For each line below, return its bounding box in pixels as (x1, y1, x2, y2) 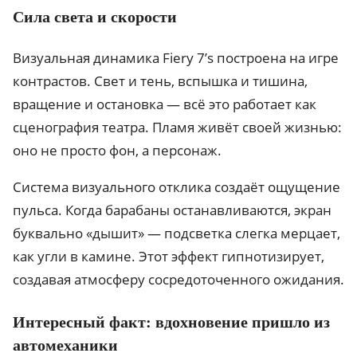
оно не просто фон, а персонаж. (13, 141, 222, 160)
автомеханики (13, 336, 118, 355)
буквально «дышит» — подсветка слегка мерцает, (13, 224, 340, 243)
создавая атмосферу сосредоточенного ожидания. (13, 270, 344, 289)
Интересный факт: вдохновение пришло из (13, 313, 330, 331)
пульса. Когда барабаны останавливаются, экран (13, 201, 331, 220)
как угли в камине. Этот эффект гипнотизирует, (13, 247, 324, 266)
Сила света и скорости (13, 8, 177, 26)
